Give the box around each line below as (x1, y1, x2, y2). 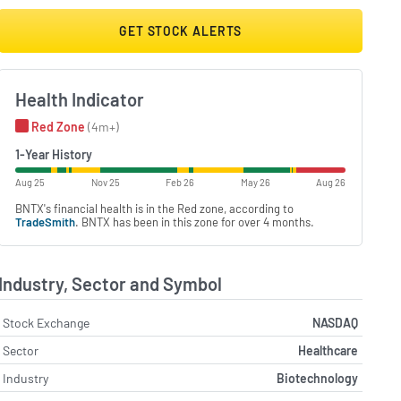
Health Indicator (15, 89, 145, 111)
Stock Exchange (3, 314, 90, 330)
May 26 (240, 175, 270, 188)
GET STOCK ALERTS (118, 23, 243, 39)
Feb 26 (166, 175, 195, 188)
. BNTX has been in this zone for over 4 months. (75, 214, 315, 229)
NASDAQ (311, 314, 358, 330)
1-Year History (15, 146, 93, 162)
